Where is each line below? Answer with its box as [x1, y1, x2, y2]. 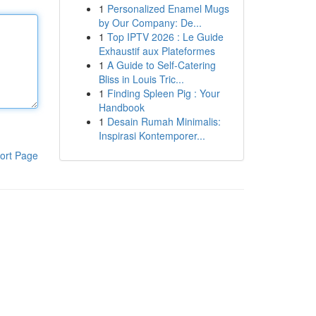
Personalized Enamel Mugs [107, 1, 229, 16]
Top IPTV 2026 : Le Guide [107, 30, 224, 44]
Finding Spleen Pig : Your [107, 86, 220, 100]
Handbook [98, 100, 145, 114]
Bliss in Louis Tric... [98, 72, 184, 86]
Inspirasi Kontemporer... [98, 128, 205, 142]
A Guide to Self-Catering [107, 58, 216, 72]
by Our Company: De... [98, 16, 202, 30]
